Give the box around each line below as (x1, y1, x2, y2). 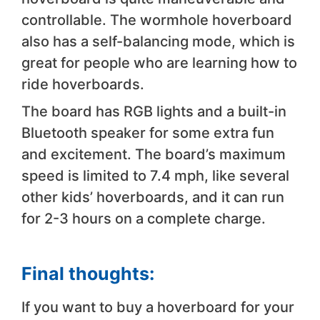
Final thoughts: (21, 262, 154, 284)
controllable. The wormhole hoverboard (21, 11, 292, 29)
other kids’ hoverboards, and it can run (21, 188, 284, 206)
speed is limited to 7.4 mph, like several (21, 166, 289, 184)
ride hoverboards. (21, 75, 144, 93)
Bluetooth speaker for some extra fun (21, 124, 274, 141)
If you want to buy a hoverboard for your (21, 298, 294, 316)
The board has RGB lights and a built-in (21, 102, 286, 120)
